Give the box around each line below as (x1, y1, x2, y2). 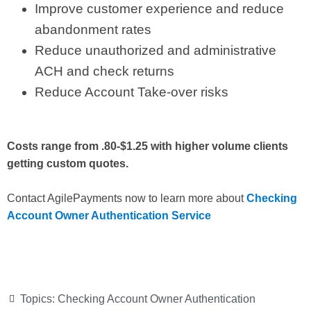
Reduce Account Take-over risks (35, 84, 228, 99)
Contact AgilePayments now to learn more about (7, 192, 246, 204)
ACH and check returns (35, 63, 174, 78)
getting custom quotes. (7, 157, 128, 169)
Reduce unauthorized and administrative (35, 42, 276, 58)
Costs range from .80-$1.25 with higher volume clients (7, 140, 288, 152)
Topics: (20, 292, 58, 305)
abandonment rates (35, 22, 151, 37)
